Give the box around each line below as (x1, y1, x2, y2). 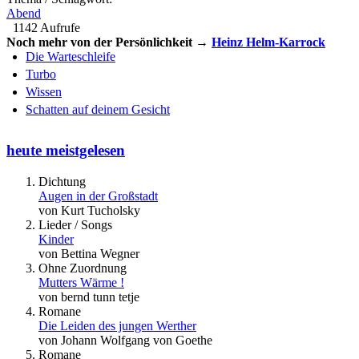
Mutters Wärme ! (38, 275, 124, 289)
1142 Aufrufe (13, 21, 80, 35)
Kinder (38, 232, 74, 246)
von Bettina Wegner (38, 246, 139, 260)
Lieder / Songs (38, 217, 112, 232)
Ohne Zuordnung (38, 260, 127, 275)
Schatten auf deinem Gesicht (26, 103, 170, 117)
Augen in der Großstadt (38, 188, 158, 203)
